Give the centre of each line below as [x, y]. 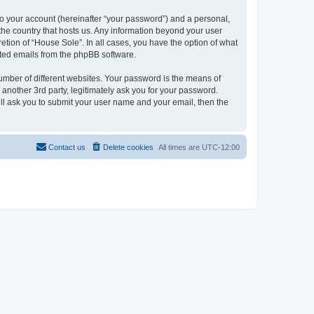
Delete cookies [128, 147]
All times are [180, 147]
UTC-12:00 [221, 147]
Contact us [67, 147]
